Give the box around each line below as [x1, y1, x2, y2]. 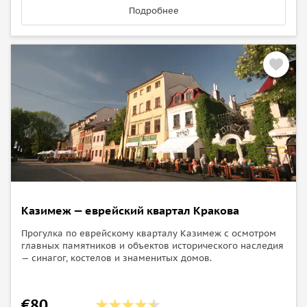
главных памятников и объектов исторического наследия [21, 239, 284, 251]
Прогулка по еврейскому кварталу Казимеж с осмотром [21, 227, 276, 239]
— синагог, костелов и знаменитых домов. [21, 251, 212, 264]
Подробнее [128, 4, 179, 16]
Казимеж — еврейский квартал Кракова [21, 203, 239, 217]
